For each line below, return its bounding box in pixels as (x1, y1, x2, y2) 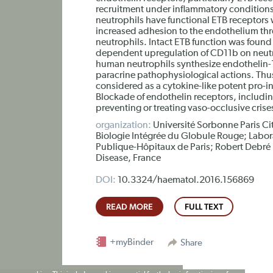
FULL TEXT (185, 202, 223, 211)
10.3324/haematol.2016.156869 (116, 175, 254, 185)
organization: (96, 121, 151, 130)
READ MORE (106, 202, 153, 211)
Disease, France (96, 154, 161, 163)
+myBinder (108, 238, 154, 247)
